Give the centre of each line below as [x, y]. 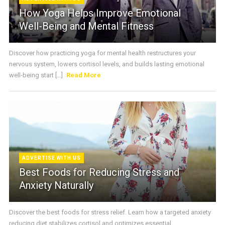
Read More [84, 75]
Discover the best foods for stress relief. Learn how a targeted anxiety [110, 212]
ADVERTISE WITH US [51, 158]
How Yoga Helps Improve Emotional [100, 13]
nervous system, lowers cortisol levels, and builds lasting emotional [106, 64]
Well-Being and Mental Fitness [86, 26]
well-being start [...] [36, 75]
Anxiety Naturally [56, 186]
